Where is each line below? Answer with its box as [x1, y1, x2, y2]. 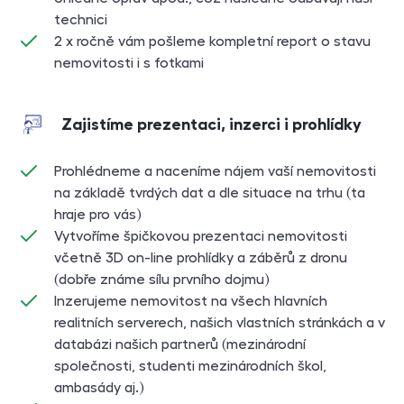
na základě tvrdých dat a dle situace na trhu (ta [54, 186, 365, 201]
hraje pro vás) [54, 207, 142, 223]
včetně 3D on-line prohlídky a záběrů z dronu [54, 251, 347, 266]
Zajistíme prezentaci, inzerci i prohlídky [61, 115, 362, 133]
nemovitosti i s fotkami [54, 56, 204, 71]
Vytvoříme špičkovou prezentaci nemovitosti [54, 229, 347, 244]
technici [54, 13, 107, 28]
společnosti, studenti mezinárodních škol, [54, 359, 326, 374]
